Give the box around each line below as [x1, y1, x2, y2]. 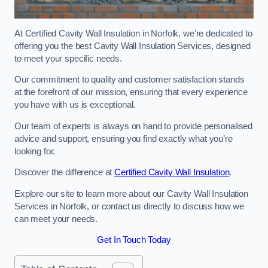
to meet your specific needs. [14, 53, 122, 63]
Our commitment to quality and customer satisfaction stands [14, 75, 245, 85]
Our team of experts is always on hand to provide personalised [14, 121, 253, 131]
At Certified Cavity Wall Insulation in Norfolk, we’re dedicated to [14, 28, 252, 38]
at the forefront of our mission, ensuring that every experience [14, 87, 248, 98]
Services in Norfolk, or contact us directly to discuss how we [14, 201, 245, 211]
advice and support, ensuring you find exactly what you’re [14, 133, 233, 144]
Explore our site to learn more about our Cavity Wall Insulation [14, 188, 248, 199]
